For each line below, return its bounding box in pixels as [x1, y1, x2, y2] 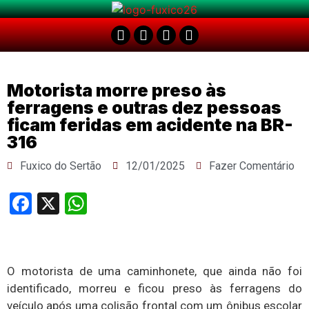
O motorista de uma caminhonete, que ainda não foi [7, 264, 302, 279]
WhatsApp [87, 190, 186, 217]
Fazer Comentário [209, 159, 295, 172]
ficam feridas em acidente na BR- [7, 114, 293, 135]
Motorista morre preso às [7, 79, 226, 101]
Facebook [32, 190, 123, 217]
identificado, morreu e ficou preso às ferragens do [7, 281, 302, 296]
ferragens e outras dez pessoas [7, 97, 281, 118]
